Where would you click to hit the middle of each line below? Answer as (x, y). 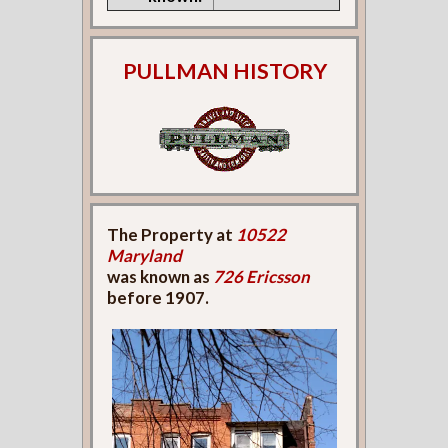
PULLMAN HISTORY (224, 71)
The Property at (172, 234)
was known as (160, 276)
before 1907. (158, 297)
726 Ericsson (262, 276)
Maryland (145, 255)
